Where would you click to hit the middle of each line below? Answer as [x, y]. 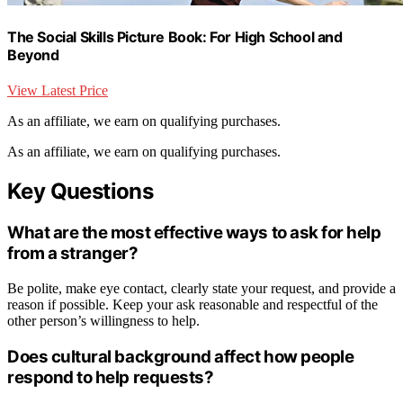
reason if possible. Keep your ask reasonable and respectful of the [193, 304]
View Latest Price [58, 91]
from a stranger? [73, 254]
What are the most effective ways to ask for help [194, 233]
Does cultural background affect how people [181, 356]
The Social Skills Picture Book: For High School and [175, 37]
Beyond [33, 55]
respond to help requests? [111, 377]
